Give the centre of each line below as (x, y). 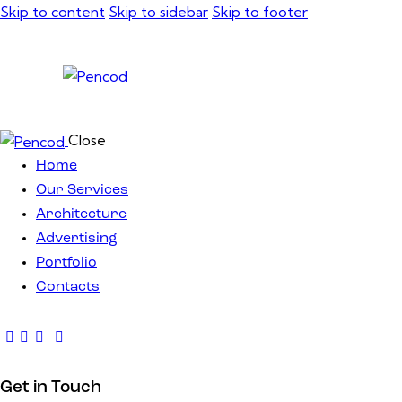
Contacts (68, 287)
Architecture (81, 214)
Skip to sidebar (158, 12)
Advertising (77, 238)
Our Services (82, 190)
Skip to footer (260, 12)
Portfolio (66, 262)
